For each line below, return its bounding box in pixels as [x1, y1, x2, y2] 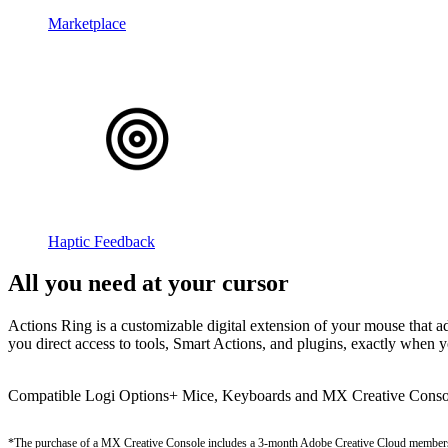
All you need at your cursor [8, 270, 289, 297]
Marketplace [48, 14, 126, 32]
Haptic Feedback [48, 232, 155, 250]
